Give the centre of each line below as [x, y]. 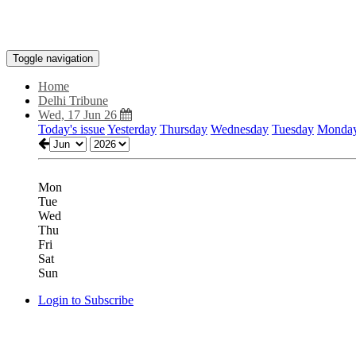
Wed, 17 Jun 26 [79, 115]
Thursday [184, 129]
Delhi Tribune [73, 101]
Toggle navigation [53, 58]
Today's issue [72, 129]
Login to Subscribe [86, 300]
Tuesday [293, 129]
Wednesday [240, 129]
